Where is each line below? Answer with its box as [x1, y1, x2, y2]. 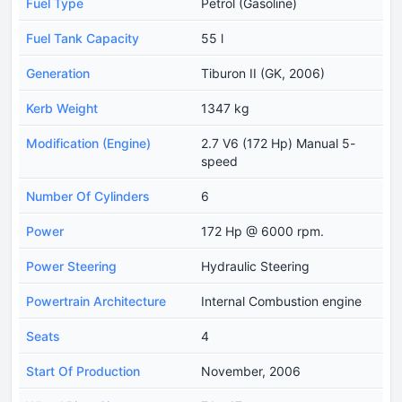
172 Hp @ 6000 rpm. [201, 223, 324, 239]
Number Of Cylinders [26, 188, 150, 204]
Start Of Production [26, 363, 140, 379]
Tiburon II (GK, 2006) [201, 65, 325, 81]
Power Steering [26, 258, 117, 274]
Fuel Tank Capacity [26, 30, 139, 46]
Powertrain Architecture [26, 293, 166, 309]
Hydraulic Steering [201, 258, 310, 274]
